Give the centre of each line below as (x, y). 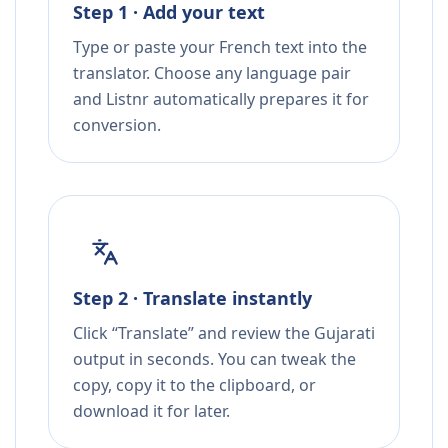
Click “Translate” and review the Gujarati (224, 333)
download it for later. (151, 411)
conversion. (117, 125)
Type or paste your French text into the (220, 47)
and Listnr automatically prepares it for (221, 99)
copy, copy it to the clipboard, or (194, 385)
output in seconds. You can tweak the (214, 359)
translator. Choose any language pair (212, 73)
